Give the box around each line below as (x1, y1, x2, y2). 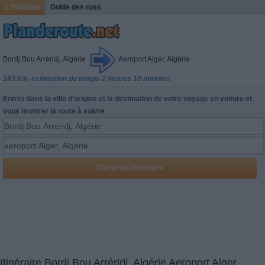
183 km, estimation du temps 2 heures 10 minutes (3, 74, 170, 83)
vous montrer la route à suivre (3, 106, 105, 115)
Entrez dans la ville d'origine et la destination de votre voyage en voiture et (3, 94, 252, 103)
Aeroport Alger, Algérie (117, 54, 190, 63)
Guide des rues (50, 3, 101, 11)
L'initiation (5, 3, 40, 11)
